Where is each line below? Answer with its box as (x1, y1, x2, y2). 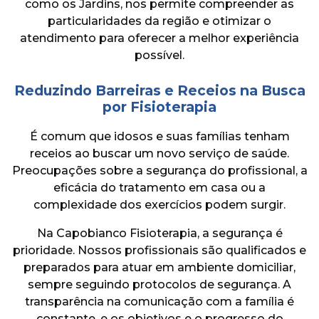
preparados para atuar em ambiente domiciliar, (23, 260, 296, 274)
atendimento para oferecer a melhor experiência (20, 31, 299, 45)
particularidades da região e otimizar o (48, 14, 271, 28)
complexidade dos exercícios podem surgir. (33, 197, 286, 211)
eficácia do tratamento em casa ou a (53, 180, 266, 194)
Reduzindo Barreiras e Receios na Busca (14, 81, 305, 99)
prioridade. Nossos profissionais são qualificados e (13, 243, 306, 257)
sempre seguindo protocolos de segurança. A (28, 277, 291, 291)
